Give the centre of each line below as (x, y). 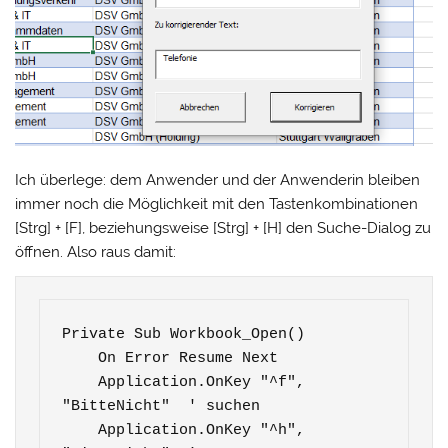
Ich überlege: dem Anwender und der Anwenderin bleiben (218, 180)
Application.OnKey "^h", (80, 430)
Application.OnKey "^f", (80, 382)
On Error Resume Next (80, 358)
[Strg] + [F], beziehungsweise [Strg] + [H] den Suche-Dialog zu (223, 228)
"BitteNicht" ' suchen (161, 406)
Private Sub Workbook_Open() (184, 334)
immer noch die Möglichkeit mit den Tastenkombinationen (217, 204)
